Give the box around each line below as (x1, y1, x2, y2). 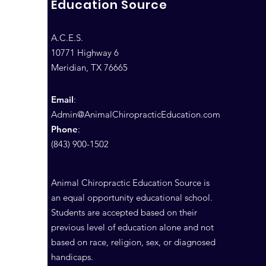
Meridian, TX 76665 (51, 61, 128, 73)
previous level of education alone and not (51, 221, 214, 233)
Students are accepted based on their (51, 206, 197, 218)
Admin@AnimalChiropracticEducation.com (51, 108, 220, 120)
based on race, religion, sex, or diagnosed (51, 236, 216, 248)
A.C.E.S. (51, 31, 83, 43)
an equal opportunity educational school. (51, 191, 213, 203)
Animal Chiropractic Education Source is (51, 176, 210, 188)
